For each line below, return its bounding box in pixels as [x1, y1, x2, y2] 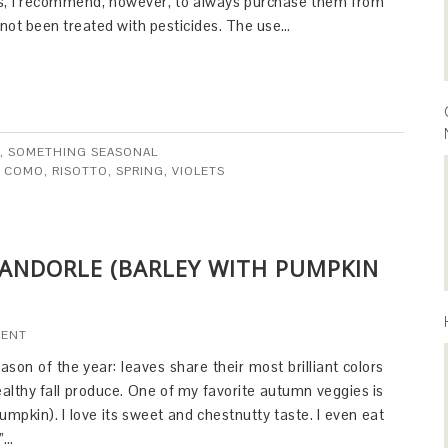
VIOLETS [172, 163, 225, 179]
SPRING [116, 163, 164, 179]
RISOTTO [52, 163, 108, 179]
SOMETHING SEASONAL [8, 144, 158, 160]
